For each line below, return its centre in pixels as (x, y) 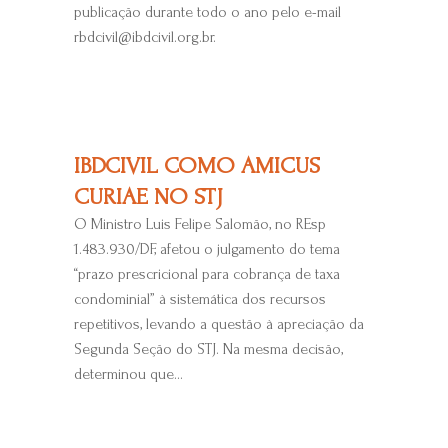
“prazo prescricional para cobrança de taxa (206, 273)
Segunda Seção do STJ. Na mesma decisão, (208, 348)
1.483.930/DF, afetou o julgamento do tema (206, 248)
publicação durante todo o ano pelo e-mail (207, 12)
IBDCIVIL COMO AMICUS (196, 165)
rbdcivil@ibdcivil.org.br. (144, 37)
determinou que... (128, 373)
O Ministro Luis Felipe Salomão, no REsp (199, 223)
